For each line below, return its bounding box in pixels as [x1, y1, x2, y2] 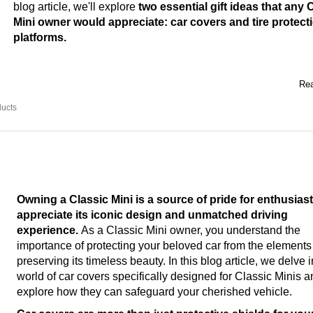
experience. [17, 224, 81, 236]
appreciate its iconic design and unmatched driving [17, 208, 288, 221]
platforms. [13, 31, 66, 43]
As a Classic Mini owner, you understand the [81, 224, 300, 236]
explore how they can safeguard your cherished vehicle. [17, 285, 292, 298]
